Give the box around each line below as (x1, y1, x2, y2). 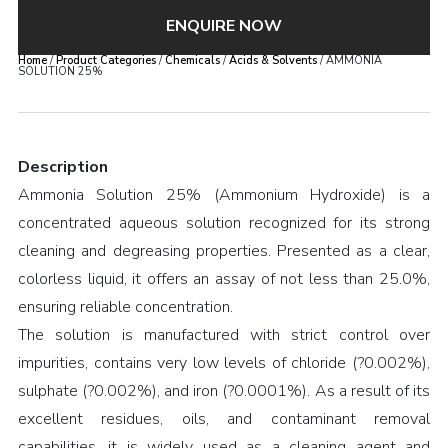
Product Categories (55, 53, 156, 68)
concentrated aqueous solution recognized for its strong (17, 212, 431, 234)
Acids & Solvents (228, 53, 317, 68)
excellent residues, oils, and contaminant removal (17, 408, 431, 430)
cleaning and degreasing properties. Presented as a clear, (17, 240, 431, 262)
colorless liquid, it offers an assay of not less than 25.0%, (17, 268, 431, 290)
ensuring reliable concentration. (17, 296, 233, 318)
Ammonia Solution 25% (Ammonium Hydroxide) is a (17, 184, 431, 206)
